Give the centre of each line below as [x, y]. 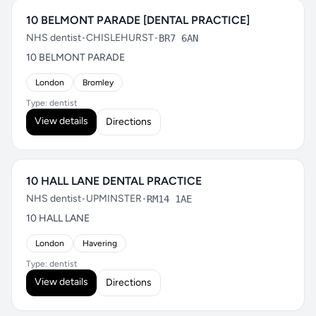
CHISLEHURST [120, 38]
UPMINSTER [114, 199]
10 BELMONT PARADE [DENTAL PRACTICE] [138, 20]
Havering [100, 243]
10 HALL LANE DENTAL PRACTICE [114, 181]
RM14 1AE [169, 199]
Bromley [98, 83]
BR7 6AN [178, 38]
